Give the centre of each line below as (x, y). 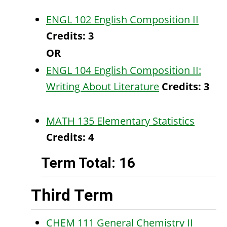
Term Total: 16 (88, 163)
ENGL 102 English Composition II (122, 20)
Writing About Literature (103, 86)
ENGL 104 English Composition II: (124, 70)
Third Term (72, 195)
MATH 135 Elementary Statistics (120, 121)
